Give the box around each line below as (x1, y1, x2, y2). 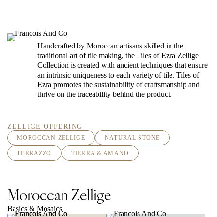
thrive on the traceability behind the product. (37, 90, 172, 98)
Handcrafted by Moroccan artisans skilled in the (37, 41, 183, 50)
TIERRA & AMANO (71, 150, 129, 156)
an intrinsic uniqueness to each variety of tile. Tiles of (37, 70, 199, 79)
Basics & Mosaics (7, 204, 62, 213)
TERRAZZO (17, 150, 52, 156)
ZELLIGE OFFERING (7, 123, 83, 130)
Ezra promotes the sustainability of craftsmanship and (37, 80, 200, 89)
